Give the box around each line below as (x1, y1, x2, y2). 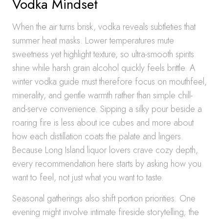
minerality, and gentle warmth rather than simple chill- (12, 89, 193, 102)
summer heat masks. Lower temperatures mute (12, 34, 174, 47)
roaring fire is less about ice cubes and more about (12, 116, 194, 129)
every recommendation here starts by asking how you (12, 157, 201, 170)
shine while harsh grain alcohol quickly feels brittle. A (12, 62, 195, 74)
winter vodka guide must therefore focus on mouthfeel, (12, 75, 207, 88)
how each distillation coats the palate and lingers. (12, 130, 183, 143)
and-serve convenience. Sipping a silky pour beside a (12, 103, 202, 115)
